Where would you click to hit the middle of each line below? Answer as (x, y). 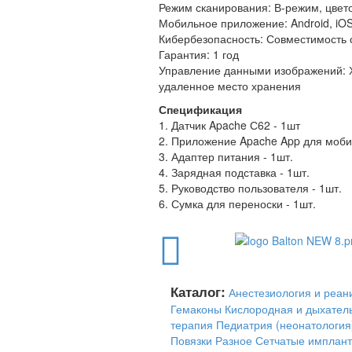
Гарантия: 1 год (199, 54)
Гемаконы (196, 308)
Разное (234, 340)
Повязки (191, 340)
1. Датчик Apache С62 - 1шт (229, 125)
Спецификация (200, 109)
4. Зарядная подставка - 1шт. (234, 172)
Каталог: (198, 291)
